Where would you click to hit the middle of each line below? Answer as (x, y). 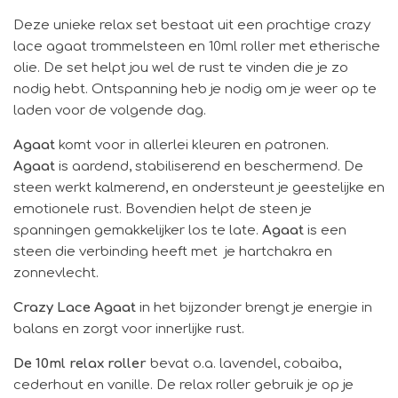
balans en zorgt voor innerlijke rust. (131, 329)
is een (325, 230)
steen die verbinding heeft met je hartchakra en (173, 251)
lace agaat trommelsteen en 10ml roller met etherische (197, 46)
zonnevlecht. (56, 273)
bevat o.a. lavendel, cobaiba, (244, 363)
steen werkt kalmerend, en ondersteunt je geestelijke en (199, 187)
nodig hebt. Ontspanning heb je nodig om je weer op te (195, 89)
